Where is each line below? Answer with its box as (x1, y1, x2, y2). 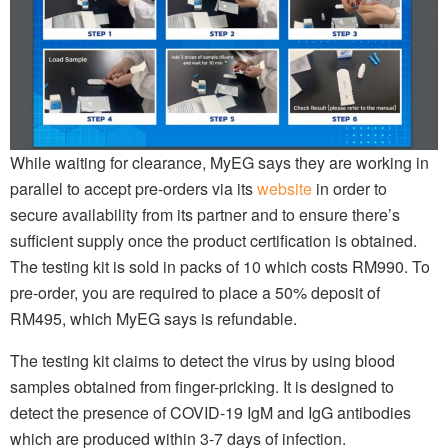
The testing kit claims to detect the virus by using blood (10, 349, 395, 373)
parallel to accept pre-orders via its (10, 177, 257, 201)
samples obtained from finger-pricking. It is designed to (10, 375, 394, 399)
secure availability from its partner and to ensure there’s (10, 203, 400, 227)
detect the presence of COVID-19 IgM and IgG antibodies (10, 401, 411, 425)
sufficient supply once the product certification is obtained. (10, 229, 417, 253)
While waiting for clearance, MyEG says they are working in (10, 151, 429, 175)
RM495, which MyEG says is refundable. (10, 307, 297, 331)
